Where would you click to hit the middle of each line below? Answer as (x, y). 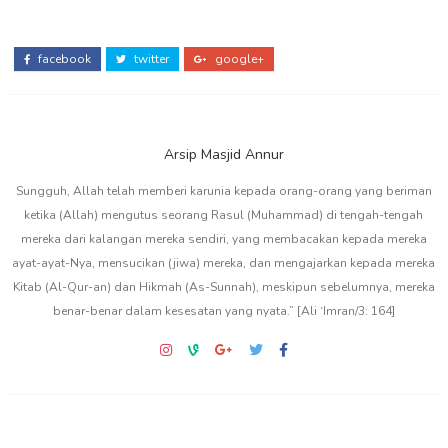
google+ (237, 59)
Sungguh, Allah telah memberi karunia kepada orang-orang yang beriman (223, 191)
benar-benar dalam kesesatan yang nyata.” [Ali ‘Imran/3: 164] (223, 311)
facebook (62, 59)
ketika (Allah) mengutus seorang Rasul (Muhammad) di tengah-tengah (224, 215)
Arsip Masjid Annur (223, 155)
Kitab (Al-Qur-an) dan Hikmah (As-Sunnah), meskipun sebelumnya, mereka (223, 287)
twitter (149, 59)
